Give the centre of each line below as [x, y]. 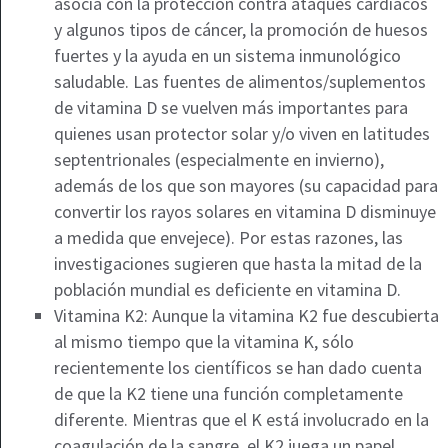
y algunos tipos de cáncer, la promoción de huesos [240, 30]
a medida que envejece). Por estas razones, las [228, 238]
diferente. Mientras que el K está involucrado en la [241, 420]
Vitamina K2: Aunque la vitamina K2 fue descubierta [246, 316]
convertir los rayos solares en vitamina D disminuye [244, 212]
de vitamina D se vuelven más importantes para [230, 108]
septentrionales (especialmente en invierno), [218, 160]
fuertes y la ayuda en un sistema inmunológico [227, 56]
